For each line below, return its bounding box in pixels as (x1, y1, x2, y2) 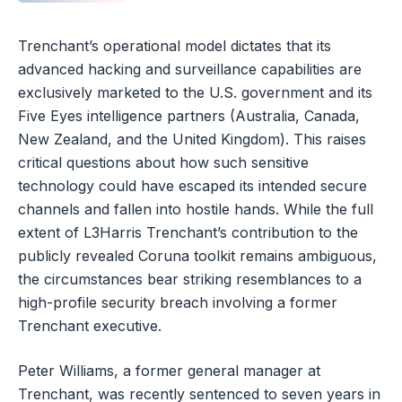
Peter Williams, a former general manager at (18, 361, 320, 380)
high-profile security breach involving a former (18, 293, 337, 311)
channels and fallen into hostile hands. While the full (18, 199, 373, 218)
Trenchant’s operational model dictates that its (18, 36, 331, 55)
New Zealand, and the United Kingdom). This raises (18, 129, 366, 148)
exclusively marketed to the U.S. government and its (18, 83, 372, 101)
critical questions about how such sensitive (18, 153, 309, 171)
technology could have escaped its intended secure (18, 176, 367, 195)
